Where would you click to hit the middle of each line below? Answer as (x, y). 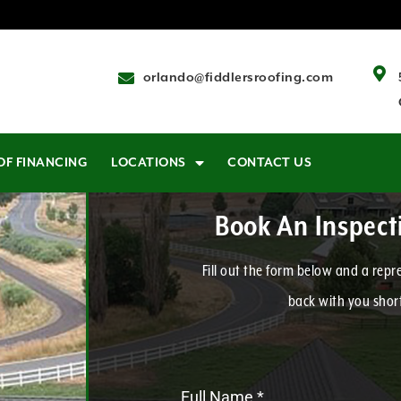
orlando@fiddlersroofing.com (238, 78)
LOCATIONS (149, 163)
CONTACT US (269, 163)
